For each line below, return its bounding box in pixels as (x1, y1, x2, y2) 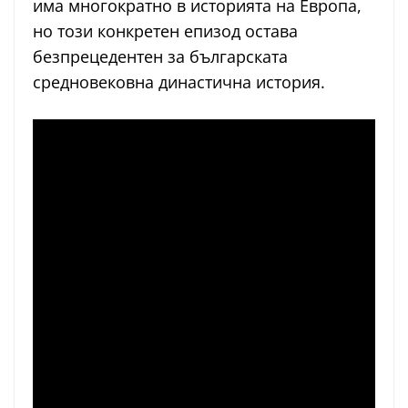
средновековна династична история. (33, 71, 325, 94)
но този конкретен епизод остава (33, 20, 298, 43)
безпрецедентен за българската (33, 46, 288, 68)
